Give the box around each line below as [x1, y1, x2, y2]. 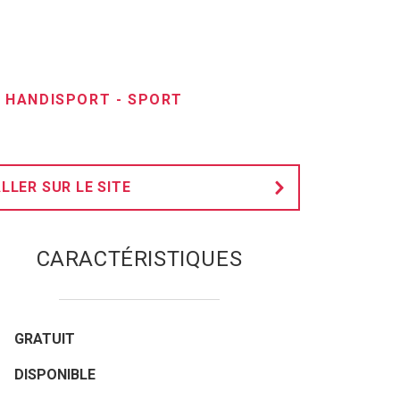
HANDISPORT [5, 91, 112, 109]
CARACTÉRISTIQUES [36, 246, 243, 272]
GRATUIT [14, 330, 75, 348]
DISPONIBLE [14, 366, 96, 384]
